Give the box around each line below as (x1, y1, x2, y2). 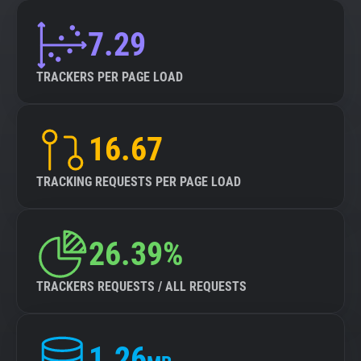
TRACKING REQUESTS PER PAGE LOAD (36, 174, 241, 189)
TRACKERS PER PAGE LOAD (36, 69, 183, 85)
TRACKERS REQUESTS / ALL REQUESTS (36, 279, 247, 294)
